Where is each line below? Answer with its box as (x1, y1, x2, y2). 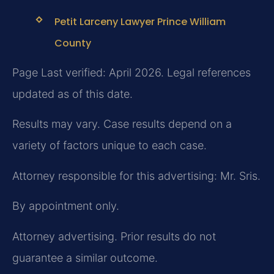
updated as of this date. (12, 87, 133, 100)
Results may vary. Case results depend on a (12, 117, 232, 131)
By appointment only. (12, 199, 119, 213)
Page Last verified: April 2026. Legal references (12, 65, 251, 79)
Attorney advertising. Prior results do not (12, 229, 216, 243)
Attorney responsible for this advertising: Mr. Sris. (12, 169, 261, 182)
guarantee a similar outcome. (12, 251, 158, 264)
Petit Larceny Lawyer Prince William (54, 14, 226, 29)
